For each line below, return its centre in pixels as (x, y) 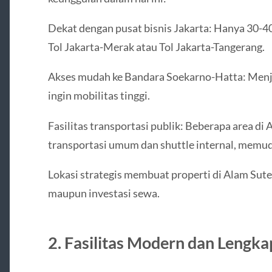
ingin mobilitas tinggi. (99, 96)
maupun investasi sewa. (104, 193)
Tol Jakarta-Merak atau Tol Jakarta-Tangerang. (156, 47)
